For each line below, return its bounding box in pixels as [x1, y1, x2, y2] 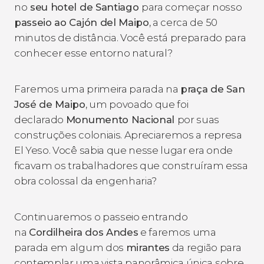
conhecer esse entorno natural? [14, 47, 173, 59]
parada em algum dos [14, 241, 126, 253]
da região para [170, 241, 242, 253]
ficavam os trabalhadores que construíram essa [14, 159, 248, 171]
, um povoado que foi [85, 98, 189, 110]
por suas [177, 113, 220, 126]
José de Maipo [14, 98, 85, 110]
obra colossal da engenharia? [14, 174, 157, 187]
